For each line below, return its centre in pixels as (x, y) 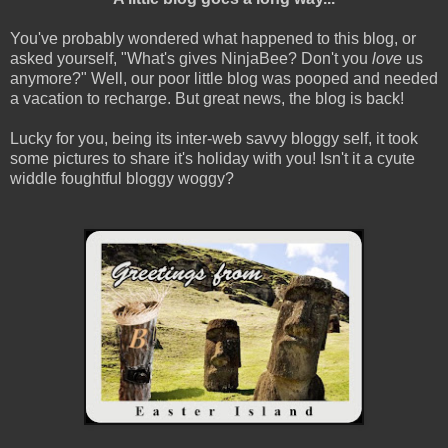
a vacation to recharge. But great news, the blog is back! (207, 99)
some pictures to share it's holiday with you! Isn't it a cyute (212, 159)
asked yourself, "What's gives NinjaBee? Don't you (191, 59)
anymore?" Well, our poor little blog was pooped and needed (224, 79)
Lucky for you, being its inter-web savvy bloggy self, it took (214, 139)
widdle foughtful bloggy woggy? (122, 179)
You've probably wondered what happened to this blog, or (213, 39)
